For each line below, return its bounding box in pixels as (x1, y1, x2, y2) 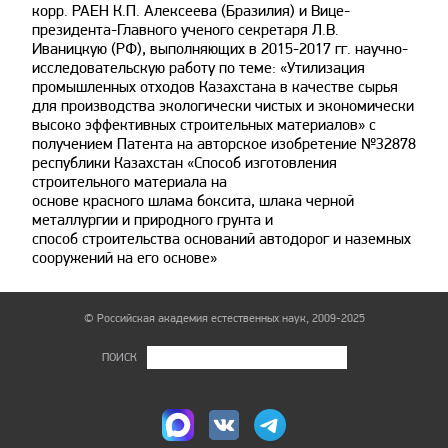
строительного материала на (32, 172, 227, 191)
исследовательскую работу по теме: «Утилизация (32, 58, 365, 77)
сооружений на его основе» (32, 248, 217, 267)
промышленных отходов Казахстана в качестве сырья (32, 77, 398, 96)
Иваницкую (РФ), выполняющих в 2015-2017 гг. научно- (32, 39, 408, 58)
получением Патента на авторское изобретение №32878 (32, 134, 416, 153)
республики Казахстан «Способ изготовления (32, 153, 337, 172)
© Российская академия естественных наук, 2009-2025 (83, 311, 365, 325)
